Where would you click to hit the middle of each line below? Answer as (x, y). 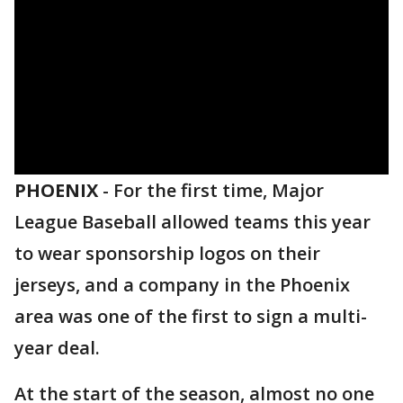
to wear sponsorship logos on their (167, 253)
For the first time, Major (219, 190)
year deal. (57, 348)
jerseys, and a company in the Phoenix (182, 285)
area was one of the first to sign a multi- (191, 316)
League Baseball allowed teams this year (193, 222)
